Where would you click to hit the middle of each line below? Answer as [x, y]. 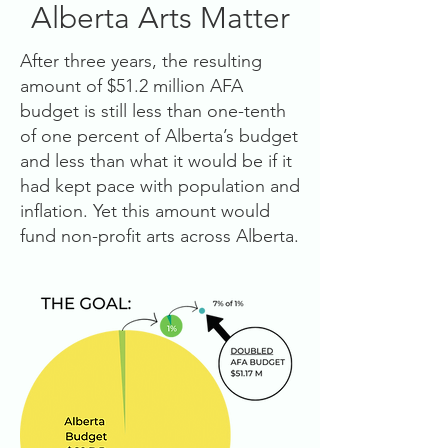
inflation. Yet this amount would [145, 211]
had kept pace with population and [160, 186]
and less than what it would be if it [156, 161]
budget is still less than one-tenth [153, 111]
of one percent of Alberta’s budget [159, 136]
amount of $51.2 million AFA [131, 86]
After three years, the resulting [141, 61]
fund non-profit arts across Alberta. [159, 236]
